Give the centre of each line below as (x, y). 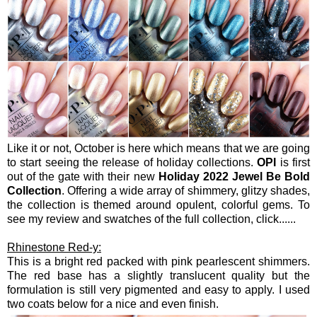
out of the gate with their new (83, 177)
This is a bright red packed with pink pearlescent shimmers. (158, 261)
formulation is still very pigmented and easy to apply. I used (158, 290)
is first (293, 162)
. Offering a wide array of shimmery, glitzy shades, (186, 191)
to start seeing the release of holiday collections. (132, 162)
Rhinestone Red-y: (54, 247)
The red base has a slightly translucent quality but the (158, 276)
